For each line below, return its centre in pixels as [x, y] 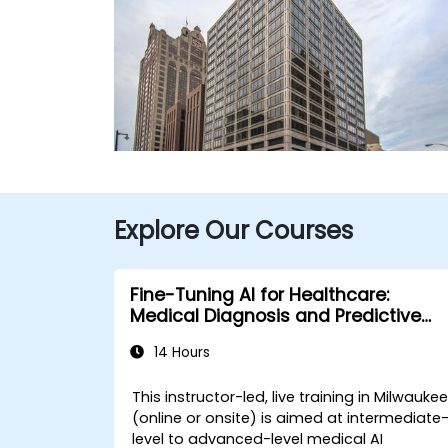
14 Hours [180, 352]
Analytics [170, 337]
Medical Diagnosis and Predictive [275, 316]
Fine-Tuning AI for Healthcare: [259, 295]
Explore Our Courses [233, 230]
